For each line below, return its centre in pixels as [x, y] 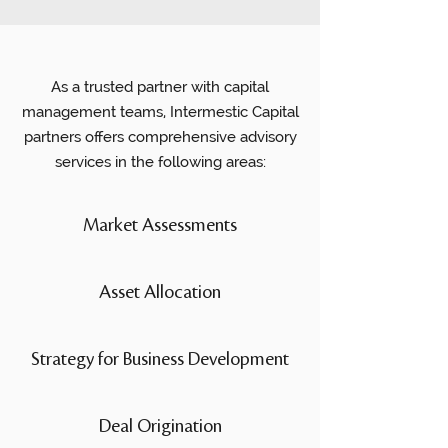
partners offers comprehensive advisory [160, 137]
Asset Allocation [160, 292]
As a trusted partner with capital [160, 87]
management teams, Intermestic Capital [160, 112]
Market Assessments [160, 225]
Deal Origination [160, 426]
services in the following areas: [160, 162]
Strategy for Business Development [160, 359]
